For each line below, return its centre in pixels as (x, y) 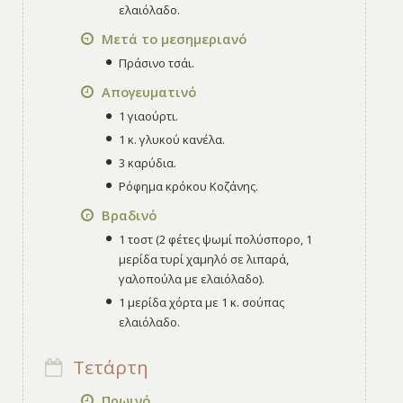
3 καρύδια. (148, 163)
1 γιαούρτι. (149, 116)
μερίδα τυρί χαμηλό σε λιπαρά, (204, 260)
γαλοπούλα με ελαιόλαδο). (192, 279)
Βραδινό (127, 215)
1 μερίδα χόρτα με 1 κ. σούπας (202, 303)
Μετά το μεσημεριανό (172, 39)
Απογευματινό (147, 92)
